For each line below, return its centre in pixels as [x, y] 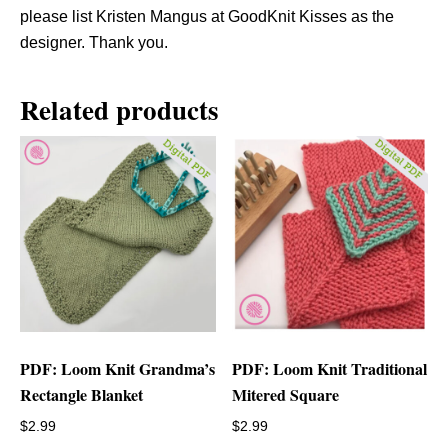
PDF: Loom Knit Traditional [330, 368]
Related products [119, 109]
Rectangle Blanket [81, 394]
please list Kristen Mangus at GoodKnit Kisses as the [207, 16]
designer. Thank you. [94, 42]
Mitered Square [286, 394]
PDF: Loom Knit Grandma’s [117, 368]
